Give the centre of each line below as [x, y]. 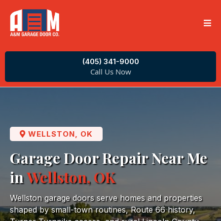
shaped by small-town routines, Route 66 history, [103, 209]
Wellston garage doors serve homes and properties [106, 198]
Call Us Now [110, 71]
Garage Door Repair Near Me [109, 158]
